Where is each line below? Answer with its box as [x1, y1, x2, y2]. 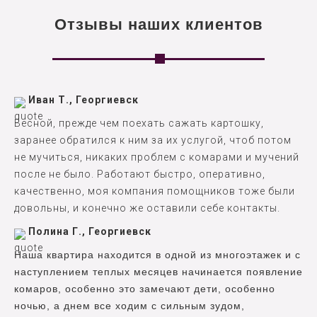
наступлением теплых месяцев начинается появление [14, 266, 303, 278]
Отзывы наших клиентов [54, 16, 263, 34]
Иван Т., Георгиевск [28, 94, 139, 106]
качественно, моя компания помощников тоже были [14, 185, 295, 197]
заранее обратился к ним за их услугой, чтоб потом [14, 134, 292, 146]
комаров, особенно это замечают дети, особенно [14, 283, 275, 295]
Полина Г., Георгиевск [28, 226, 151, 238]
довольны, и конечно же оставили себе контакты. [14, 202, 280, 214]
